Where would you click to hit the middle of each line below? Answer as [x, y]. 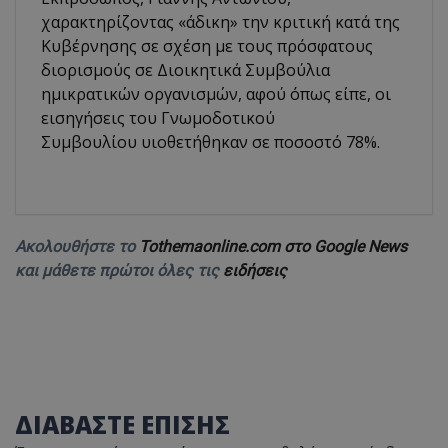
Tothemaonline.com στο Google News [273, 246]
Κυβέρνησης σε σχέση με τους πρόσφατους [207, 45]
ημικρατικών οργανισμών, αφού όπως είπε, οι [216, 93]
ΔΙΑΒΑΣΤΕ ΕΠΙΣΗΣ [122, 424]
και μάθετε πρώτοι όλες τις [119, 270]
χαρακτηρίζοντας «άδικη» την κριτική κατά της [220, 21]
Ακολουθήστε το [77, 246]
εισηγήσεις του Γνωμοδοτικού [158, 117]
